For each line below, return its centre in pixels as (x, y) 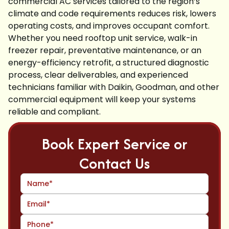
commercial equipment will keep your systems (102, 99)
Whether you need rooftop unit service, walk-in (103, 38)
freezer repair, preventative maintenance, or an (105, 50)
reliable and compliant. (54, 112)
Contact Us (114, 163)
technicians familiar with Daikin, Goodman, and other (114, 87)
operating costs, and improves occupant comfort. (109, 26)
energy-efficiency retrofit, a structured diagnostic (109, 63)
